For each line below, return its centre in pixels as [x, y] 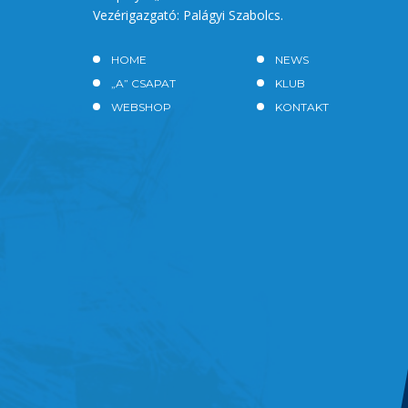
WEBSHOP [141, 107]
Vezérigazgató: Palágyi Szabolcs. [188, 15]
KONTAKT [302, 107]
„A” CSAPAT [143, 83]
